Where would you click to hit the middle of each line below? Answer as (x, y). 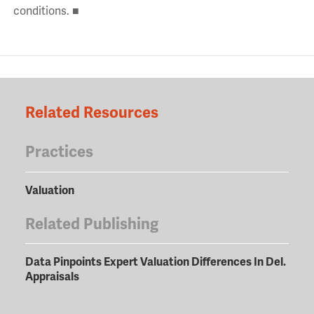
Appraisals (52, 277)
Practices (59, 152)
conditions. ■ (46, 12)
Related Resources (91, 113)
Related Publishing (91, 224)
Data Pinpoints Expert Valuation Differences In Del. (155, 262)
